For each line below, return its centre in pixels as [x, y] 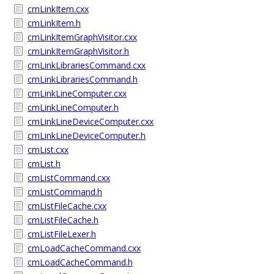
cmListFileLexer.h [62, 234]
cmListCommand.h [65, 192]
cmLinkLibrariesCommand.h [83, 79]
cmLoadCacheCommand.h [80, 262]
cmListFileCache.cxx [67, 206]
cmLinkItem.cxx [58, 9]
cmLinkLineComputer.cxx [77, 93]
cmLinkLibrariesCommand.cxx [87, 65]
